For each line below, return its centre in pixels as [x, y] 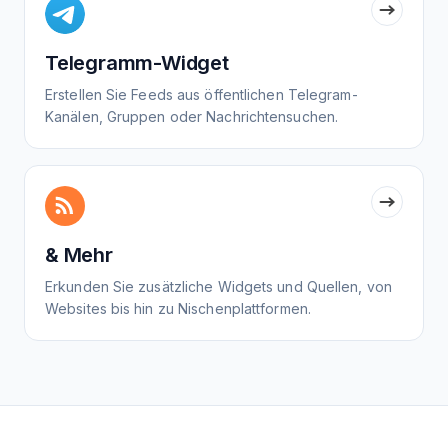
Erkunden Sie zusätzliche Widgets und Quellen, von [218, 287]
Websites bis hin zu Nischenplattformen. [178, 309]
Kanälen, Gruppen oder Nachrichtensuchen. [192, 117]
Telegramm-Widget [137, 63]
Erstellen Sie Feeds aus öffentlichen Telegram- [201, 95]
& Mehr [79, 255]
